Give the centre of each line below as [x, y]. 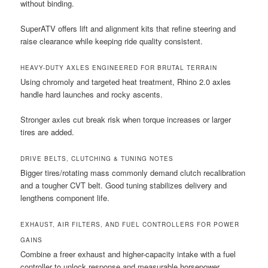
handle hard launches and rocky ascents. [92, 94]
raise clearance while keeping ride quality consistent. [112, 41]
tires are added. [48, 132]
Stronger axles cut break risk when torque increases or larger [126, 120]
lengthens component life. [65, 198]
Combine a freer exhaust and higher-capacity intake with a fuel [128, 254]
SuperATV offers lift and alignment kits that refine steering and [128, 28]
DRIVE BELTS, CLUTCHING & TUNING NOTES [97, 159]
